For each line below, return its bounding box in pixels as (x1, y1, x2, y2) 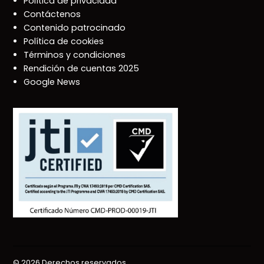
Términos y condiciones (24, 48, 126, 61)
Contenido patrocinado (24, 21, 126, 34)
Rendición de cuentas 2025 (24, 62, 140, 74)
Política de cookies (24, 35, 104, 47)
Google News (24, 75, 81, 88)
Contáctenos (24, 8, 81, 20)
